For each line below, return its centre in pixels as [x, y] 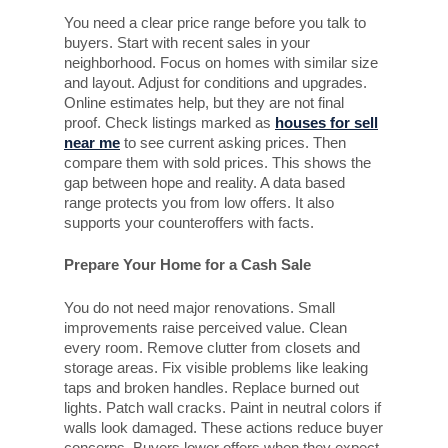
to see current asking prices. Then [233, 142]
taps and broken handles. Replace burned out [211, 387]
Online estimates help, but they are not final [204, 102]
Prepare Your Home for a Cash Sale [187, 264]
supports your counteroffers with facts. [189, 222]
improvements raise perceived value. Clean [205, 327]
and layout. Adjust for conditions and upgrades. [215, 82]
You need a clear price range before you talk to [215, 22]
